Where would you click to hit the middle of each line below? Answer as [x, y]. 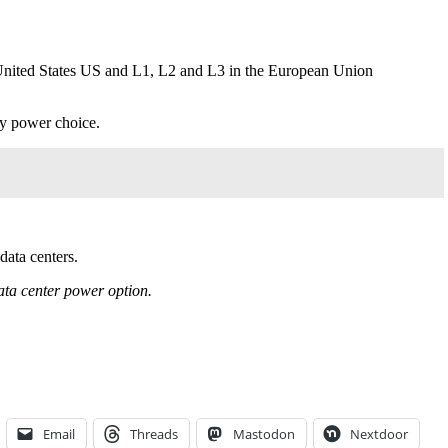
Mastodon [264, 433]
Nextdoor [379, 433]
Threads [154, 433]
